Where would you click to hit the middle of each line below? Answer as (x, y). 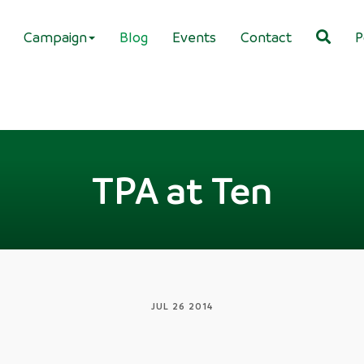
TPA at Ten (182, 189)
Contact (266, 37)
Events (194, 37)
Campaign (55, 37)
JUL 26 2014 (182, 306)
